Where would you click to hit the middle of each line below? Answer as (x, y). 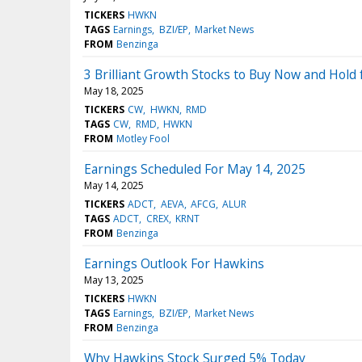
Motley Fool (143, 138)
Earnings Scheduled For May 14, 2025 (195, 168)
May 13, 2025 (114, 280)
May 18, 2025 (114, 90)
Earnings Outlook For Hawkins (174, 263)
